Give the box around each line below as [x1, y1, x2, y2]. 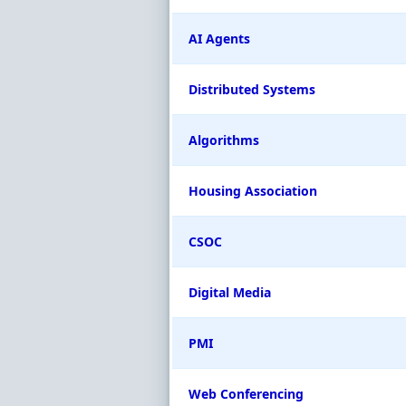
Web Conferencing [188, 385, 304, 402]
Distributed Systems [188, 81, 315, 98]
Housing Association [188, 182, 317, 199]
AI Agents [188, 30, 250, 47]
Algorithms [188, 131, 259, 149]
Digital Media [188, 284, 271, 301]
